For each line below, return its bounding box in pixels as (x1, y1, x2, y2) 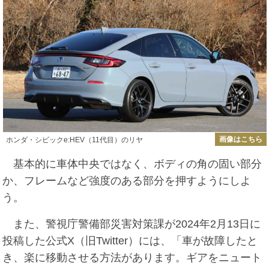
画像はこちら (219, 134, 262, 144)
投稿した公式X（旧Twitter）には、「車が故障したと (2, 235, 258, 247)
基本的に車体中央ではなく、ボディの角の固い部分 (2, 158, 262, 171)
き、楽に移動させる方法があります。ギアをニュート (2, 252, 262, 264)
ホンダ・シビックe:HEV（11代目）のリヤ (5, 135, 143, 144)
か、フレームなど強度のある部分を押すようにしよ (2, 175, 252, 187)
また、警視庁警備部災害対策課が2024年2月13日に (2, 218, 261, 231)
